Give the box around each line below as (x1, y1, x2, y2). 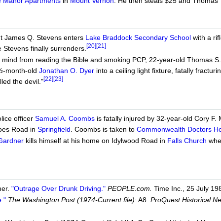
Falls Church (167, 137, 207, 145)
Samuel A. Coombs (35, 114, 95, 122)
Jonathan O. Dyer (38, 67, 94, 75)
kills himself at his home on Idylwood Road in (23, 137, 167, 145)
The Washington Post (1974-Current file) (7, 196, 135, 204)
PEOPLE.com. (107, 184, 152, 193)
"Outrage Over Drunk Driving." (11, 184, 106, 193)
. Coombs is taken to (70, 125, 137, 133)
